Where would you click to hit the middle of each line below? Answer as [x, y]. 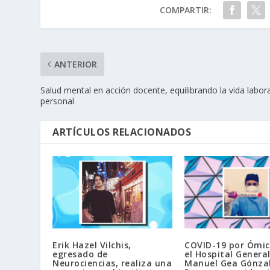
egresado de [80, 254]
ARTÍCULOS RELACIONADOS [122, 132]
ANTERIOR [76, 64]
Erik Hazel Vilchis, [92, 245]
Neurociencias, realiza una [112, 263]
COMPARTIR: [185, 10]
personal [58, 101]
